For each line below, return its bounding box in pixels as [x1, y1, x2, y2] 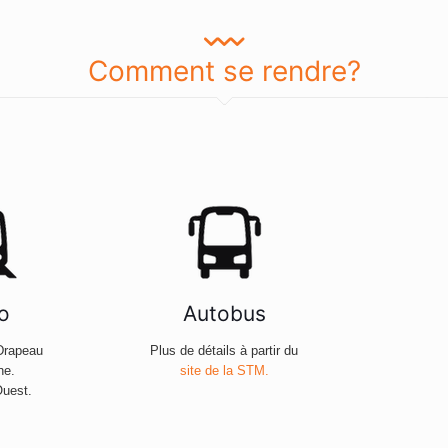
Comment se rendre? [87, 54, 361, 89]
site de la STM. [179, 363, 269, 379]
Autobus [182, 301, 266, 327]
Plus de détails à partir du [150, 343, 298, 359]
